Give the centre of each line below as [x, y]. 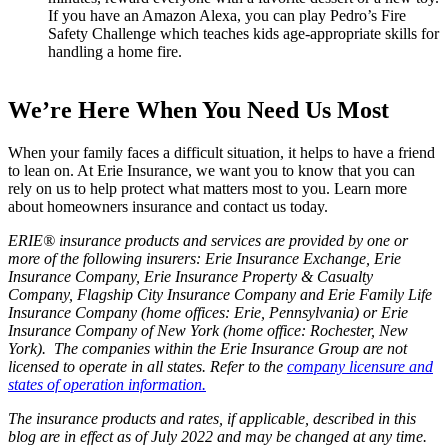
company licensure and [360, 366]
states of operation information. [107, 384]
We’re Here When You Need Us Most [198, 109]
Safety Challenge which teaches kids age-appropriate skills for [243, 33]
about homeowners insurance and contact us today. [168, 206]
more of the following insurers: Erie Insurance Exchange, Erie [204, 258]
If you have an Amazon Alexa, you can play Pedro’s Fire [227, 15]
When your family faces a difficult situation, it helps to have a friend [221, 152]
